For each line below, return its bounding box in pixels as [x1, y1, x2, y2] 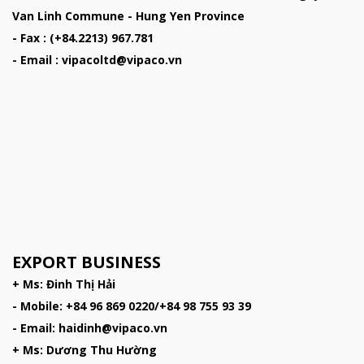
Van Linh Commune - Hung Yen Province [12, 7, 245, 24]
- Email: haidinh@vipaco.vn [12, 320, 167, 336]
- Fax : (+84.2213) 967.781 [12, 29, 154, 45]
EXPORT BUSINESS [12, 251, 161, 274]
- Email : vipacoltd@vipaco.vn [12, 51, 182, 67]
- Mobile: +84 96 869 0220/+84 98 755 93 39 [12, 298, 251, 314]
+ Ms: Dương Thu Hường [12, 342, 157, 358]
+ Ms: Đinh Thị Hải [12, 276, 115, 292]
